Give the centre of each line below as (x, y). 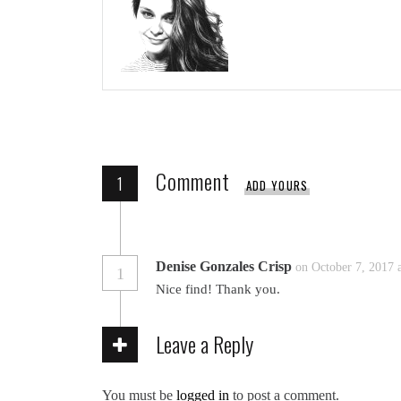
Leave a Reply (205, 344)
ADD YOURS (277, 185)
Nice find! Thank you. (218, 289)
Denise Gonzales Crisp (224, 266)
